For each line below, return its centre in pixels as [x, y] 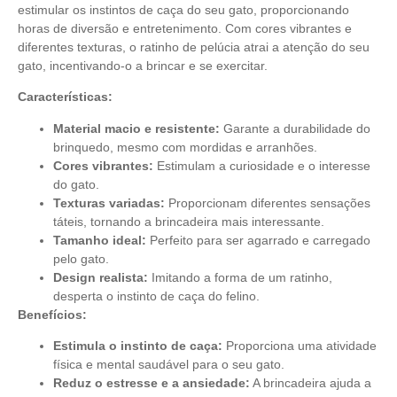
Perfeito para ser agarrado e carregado [258, 240]
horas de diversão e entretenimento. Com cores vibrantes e [185, 28]
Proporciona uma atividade [300, 345]
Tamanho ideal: [100, 240]
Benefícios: [52, 314]
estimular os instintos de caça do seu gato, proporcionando [183, 9]
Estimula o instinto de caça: [138, 345]
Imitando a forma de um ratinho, [240, 277]
